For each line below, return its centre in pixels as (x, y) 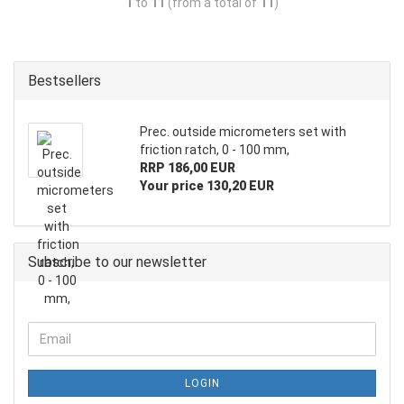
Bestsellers (64, 80)
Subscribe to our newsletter (117, 262)
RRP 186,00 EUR (187, 167)
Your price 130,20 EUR (207, 185)
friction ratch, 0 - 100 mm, (214, 149)
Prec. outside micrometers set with (243, 131)
